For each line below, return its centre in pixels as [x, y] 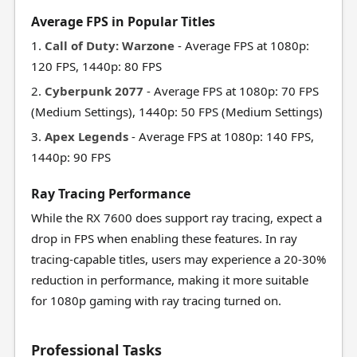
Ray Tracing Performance [110, 194]
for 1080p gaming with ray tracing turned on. [156, 300]
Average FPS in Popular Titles [123, 22]
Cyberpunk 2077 [94, 91]
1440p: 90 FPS [71, 157]
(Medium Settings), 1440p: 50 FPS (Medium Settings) [177, 112]
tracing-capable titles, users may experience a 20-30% [178, 259]
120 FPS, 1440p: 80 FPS [96, 66]
